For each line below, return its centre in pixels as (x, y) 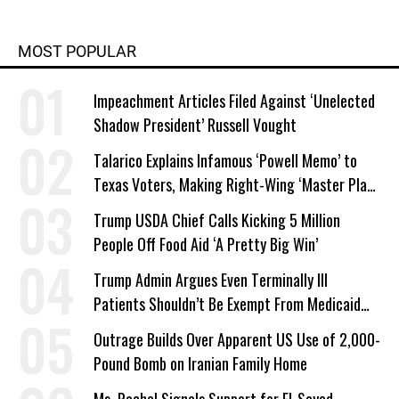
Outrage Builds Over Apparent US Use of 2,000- (237, 339)
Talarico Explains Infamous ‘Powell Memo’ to (225, 160)
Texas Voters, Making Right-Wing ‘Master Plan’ (235, 184)
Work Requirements (152, 328)
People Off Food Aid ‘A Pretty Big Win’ (206, 244)
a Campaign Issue (146, 208)
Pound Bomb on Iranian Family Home (200, 363)
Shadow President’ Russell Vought (195, 125)
